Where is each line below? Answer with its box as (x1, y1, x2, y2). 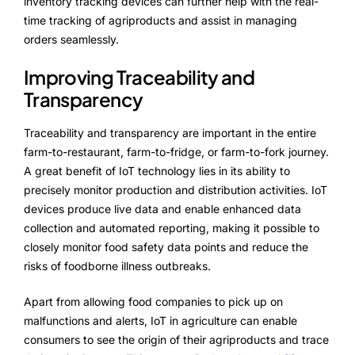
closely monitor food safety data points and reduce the (24, 239, 308, 254)
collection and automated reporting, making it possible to (24, 220, 319, 235)
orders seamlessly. (24, 32, 119, 46)
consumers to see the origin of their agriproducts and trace (24, 332, 329, 346)
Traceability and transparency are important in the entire (24, 125, 316, 139)
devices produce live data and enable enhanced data (24, 201, 301, 216)
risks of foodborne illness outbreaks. (24, 258, 211, 273)
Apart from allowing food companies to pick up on (24, 294, 283, 308)
